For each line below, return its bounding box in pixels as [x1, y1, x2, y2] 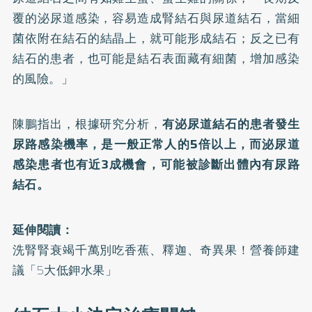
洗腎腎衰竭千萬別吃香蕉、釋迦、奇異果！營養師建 [12, 241, 300, 259]
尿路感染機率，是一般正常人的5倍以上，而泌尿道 [12, 135, 300, 153]
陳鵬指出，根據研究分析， [12, 115, 163, 133]
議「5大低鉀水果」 [12, 261, 118, 279]
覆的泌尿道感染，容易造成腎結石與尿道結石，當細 [12, 9, 300, 27]
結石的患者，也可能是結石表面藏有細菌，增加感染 [12, 49, 300, 68]
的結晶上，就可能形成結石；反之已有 [87, 29, 300, 47]
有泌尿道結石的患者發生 [162, 115, 300, 133]
